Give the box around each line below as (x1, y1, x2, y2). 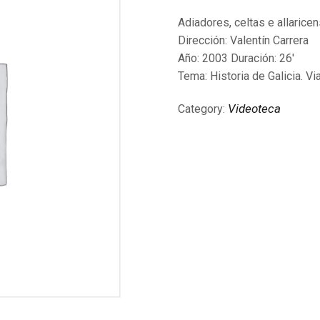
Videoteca (228, 101, 281, 116)
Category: (178, 102, 228, 116)
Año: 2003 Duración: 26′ (178, 51, 294, 66)
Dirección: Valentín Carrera (178, 34, 309, 48)
